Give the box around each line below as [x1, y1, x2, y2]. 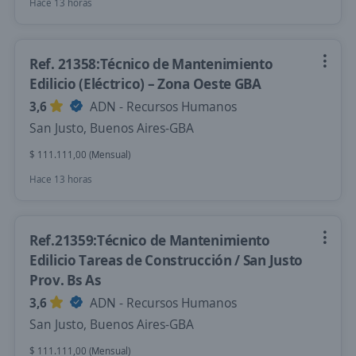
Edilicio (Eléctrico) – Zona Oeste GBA [29, 74, 261, 93]
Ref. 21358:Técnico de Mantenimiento [29, 54, 273, 73]
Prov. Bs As [29, 270, 102, 289]
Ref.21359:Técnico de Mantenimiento [29, 230, 270, 250]
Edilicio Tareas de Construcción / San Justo [29, 250, 304, 269]
